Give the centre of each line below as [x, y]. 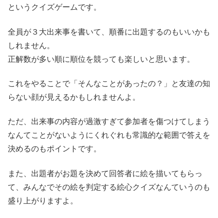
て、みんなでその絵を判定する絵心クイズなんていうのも [109, 187]
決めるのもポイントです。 [54, 149]
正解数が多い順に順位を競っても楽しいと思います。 [101, 59]
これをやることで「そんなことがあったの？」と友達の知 [109, 83]
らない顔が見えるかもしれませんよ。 [74, 97]
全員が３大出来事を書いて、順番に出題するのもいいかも [109, 32]
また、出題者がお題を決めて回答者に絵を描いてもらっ [105, 173]
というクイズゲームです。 [54, 7]
